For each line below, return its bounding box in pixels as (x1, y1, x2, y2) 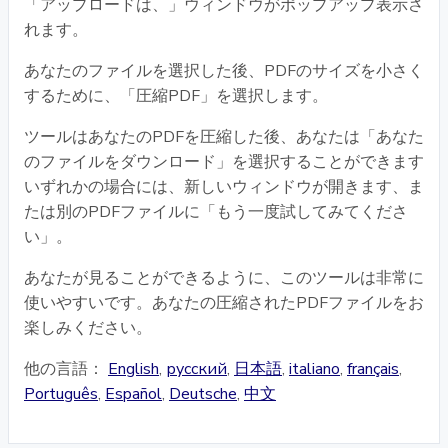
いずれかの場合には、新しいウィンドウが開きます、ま (24, 175, 424, 198)
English (108, 357, 159, 380)
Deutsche (169, 382, 237, 405)
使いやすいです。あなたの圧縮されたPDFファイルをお (24, 291, 424, 314)
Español (105, 382, 162, 405)
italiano (289, 357, 340, 380)
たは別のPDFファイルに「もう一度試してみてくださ (24, 200, 408, 223)
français (347, 357, 399, 380)
